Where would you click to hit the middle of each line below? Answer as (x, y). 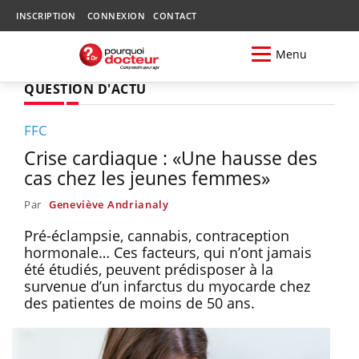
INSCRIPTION (46, 16)
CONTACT (175, 16)
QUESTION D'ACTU (85, 89)
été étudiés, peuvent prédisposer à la (149, 269)
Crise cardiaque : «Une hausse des (171, 157)
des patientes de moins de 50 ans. (139, 303)
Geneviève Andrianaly (109, 204)
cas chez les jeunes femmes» (147, 177)
